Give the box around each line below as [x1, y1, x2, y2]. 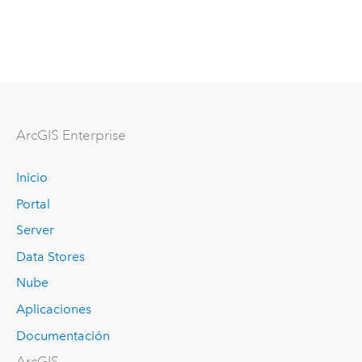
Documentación [15, 327, 110, 343]
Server [15, 222, 54, 238]
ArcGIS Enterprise [15, 126, 126, 144]
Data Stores [15, 248, 85, 264]
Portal [15, 196, 50, 212]
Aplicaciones [15, 301, 91, 318]
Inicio [15, 170, 48, 186]
